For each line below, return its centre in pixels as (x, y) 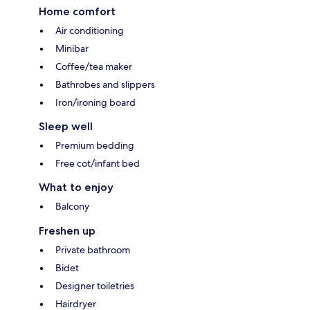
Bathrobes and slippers (105, 84)
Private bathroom (93, 249)
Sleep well (66, 126)
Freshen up (67, 230)
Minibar (72, 48)
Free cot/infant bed (98, 163)
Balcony (72, 206)
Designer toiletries (95, 285)
